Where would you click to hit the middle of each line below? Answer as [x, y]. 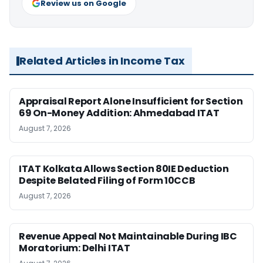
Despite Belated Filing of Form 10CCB [107, 181]
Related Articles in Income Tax [102, 61]
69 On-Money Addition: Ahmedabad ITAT [119, 113]
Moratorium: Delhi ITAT [75, 248]
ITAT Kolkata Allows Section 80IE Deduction [124, 169]
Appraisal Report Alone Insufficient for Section [131, 102]
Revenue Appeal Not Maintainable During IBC [128, 237]
